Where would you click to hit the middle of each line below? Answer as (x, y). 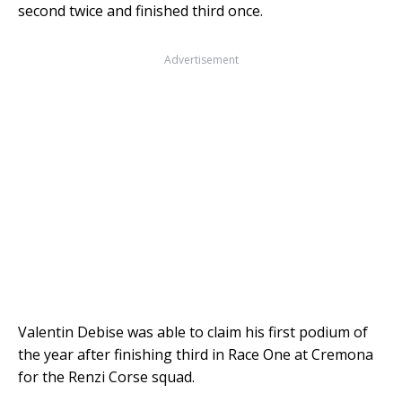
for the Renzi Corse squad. (106, 376)
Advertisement (201, 59)
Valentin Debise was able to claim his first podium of (193, 332)
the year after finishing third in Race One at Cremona (196, 354)
